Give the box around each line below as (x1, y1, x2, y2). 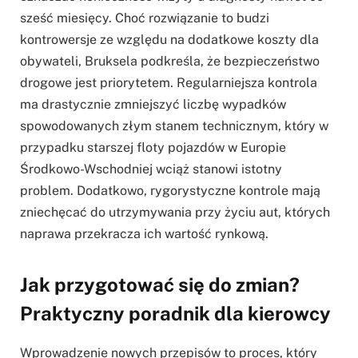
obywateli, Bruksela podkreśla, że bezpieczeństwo (20, 53, 320, 69)
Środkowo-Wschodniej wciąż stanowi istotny (20, 161, 282, 177)
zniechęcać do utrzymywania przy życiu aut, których (20, 204, 330, 220)
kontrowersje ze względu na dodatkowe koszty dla (20, 31, 319, 47)
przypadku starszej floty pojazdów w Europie (20, 139, 286, 155)
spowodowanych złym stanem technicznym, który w (20, 117, 328, 133)
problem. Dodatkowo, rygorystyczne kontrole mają (20, 182, 320, 198)
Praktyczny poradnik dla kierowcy (20, 302, 331, 325)
